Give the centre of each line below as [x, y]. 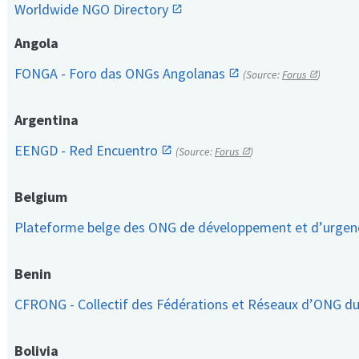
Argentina [46, 120]
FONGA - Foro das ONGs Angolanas [121, 74]
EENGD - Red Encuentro [88, 151]
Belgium [41, 197]
